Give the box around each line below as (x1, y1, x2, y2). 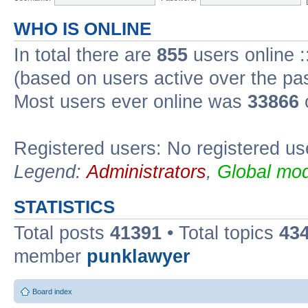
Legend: (14, 161, 87, 182)
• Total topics (162, 222, 279, 243)
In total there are (14, 44, 157, 65)
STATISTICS (14, 197, 115, 217)
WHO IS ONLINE (14, 19, 151, 38)
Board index (32, 287, 72, 296)
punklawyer (87, 245, 190, 267)
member (14, 245, 87, 267)
